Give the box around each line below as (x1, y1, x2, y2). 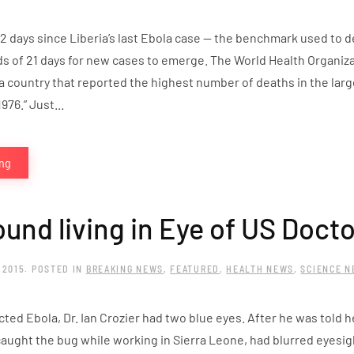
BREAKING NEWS (85, 263, 164, 275)
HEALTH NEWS (226, 263, 295, 275)
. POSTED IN (24, 263, 86, 275)
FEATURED (170, 263, 220, 275)
